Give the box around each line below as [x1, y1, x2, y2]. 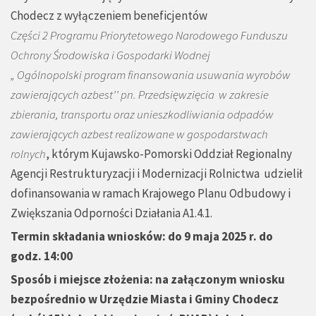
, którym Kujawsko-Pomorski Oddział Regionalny [46, 146, 292, 162]
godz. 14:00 [11, 248, 73, 265]
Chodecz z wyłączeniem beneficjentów [11, 8, 212, 24]
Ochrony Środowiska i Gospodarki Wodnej [11, 47, 210, 63]
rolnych [11, 146, 46, 162]
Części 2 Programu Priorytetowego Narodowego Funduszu [11, 28, 288, 44]
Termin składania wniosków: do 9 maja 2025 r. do [11, 229, 273, 245]
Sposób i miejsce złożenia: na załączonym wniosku [11, 272, 285, 288]
